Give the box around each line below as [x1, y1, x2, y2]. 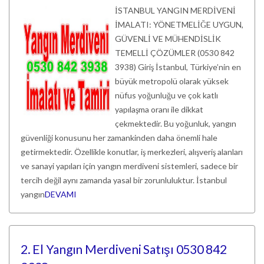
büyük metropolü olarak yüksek [115, 76, 229, 86]
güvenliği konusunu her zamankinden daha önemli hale [21, 133, 217, 143]
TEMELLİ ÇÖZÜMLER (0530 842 [115, 48, 235, 58]
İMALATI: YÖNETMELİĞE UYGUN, [115, 19, 243, 29]
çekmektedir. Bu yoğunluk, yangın [115, 118, 236, 128]
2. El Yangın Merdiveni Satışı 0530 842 [21, 242, 227, 256]
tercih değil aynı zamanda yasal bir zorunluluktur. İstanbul [21, 175, 227, 185]
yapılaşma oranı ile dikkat [115, 104, 203, 114]
